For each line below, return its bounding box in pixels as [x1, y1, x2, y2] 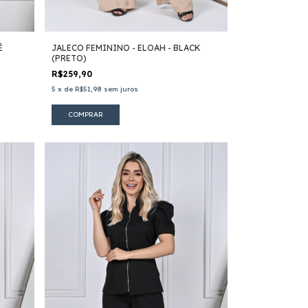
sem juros [103, 84, 138, 93]
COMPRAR [67, 109, 103, 119]
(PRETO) [51, 52, 87, 63]
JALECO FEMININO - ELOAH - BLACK [51, 42, 201, 53]
